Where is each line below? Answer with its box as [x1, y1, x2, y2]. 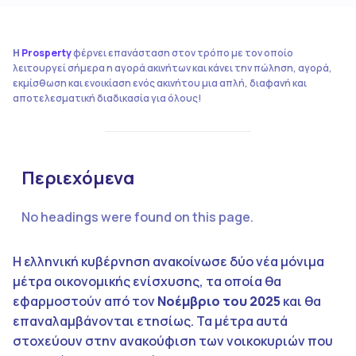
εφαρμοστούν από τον [13, 292, 157, 310]
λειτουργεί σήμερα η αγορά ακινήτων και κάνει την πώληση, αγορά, [13, 60, 332, 75]
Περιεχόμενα [21, 165, 134, 190]
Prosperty [21, 45, 72, 60]
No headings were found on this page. [21, 207, 253, 226]
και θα [283, 292, 321, 310]
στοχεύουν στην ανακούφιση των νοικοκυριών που [13, 331, 333, 350]
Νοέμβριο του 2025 [157, 292, 283, 310]
